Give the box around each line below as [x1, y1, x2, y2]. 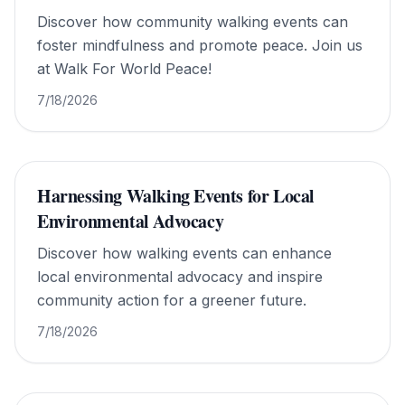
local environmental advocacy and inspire [37, 268, 323, 286]
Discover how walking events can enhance [37, 244, 332, 262]
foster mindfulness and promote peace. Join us [37, 36, 363, 54]
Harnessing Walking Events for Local [37, 183, 316, 209]
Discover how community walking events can [37, 13, 348, 31]
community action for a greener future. [37, 291, 306, 309]
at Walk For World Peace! [37, 60, 212, 78]
